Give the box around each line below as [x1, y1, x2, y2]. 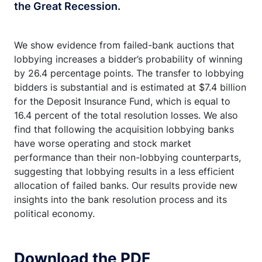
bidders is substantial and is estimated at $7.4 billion [14, 81, 246, 93]
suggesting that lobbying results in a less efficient [14, 166, 235, 177]
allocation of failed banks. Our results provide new [14, 180, 237, 191]
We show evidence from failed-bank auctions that [14, 39, 235, 51]
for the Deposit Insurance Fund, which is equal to [14, 95, 230, 107]
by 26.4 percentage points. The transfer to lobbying [14, 67, 244, 79]
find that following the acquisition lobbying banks [14, 123, 234, 135]
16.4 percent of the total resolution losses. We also [14, 109, 238, 121]
